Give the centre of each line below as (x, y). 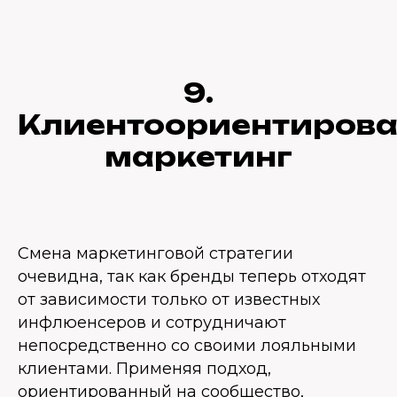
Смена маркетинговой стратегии (156, 253)
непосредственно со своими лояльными (187, 346)
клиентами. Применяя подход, (144, 369)
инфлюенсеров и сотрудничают (152, 323)
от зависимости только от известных (169, 300)
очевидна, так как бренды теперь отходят (192, 276)
